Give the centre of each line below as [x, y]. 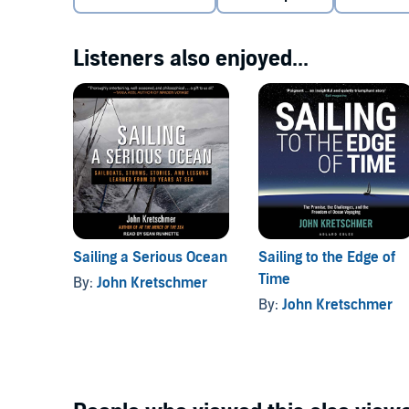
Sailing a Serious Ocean [150, 257]
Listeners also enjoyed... [191, 59]
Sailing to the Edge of [326, 257]
